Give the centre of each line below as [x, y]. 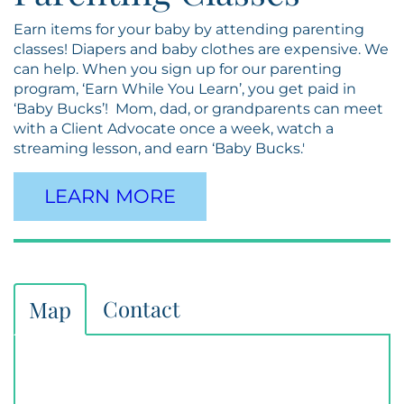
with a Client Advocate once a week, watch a [174, 129]
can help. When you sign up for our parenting [178, 69]
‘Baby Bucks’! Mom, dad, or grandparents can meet [198, 109]
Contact [142, 308]
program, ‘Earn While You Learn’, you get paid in [185, 89]
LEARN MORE [110, 196]
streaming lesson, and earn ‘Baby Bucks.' [159, 148]
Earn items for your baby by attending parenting [189, 29]
